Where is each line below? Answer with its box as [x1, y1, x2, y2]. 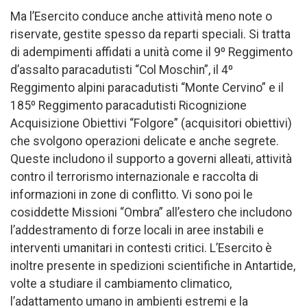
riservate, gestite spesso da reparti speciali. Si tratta [10, 27, 291, 42]
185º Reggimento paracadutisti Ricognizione [10, 99, 247, 113]
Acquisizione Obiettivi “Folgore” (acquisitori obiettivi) [10, 116, 292, 131]
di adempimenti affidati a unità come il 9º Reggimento [10, 45, 293, 60]
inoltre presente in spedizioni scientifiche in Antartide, [10, 259, 295, 273]
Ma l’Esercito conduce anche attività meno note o [10, 10, 272, 24]
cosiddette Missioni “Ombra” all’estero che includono [10, 206, 292, 220]
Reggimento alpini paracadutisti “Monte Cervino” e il [10, 81, 284, 95]
